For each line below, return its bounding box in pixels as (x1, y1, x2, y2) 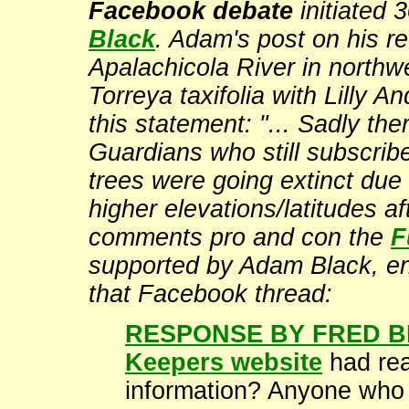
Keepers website (125, 348, 322, 376)
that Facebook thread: (89, 279, 332, 308)
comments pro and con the (89, 223, 391, 251)
